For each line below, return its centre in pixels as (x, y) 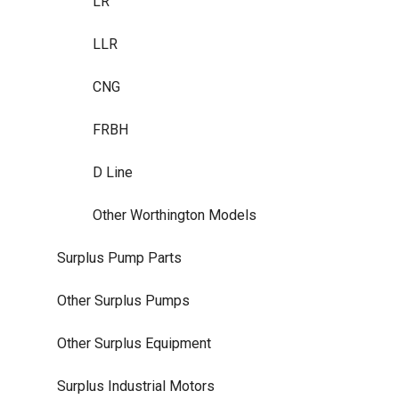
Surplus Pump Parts (119, 257)
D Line (113, 172)
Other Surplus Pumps (123, 300)
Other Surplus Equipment (134, 343)
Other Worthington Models (175, 215)
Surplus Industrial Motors (136, 386)
